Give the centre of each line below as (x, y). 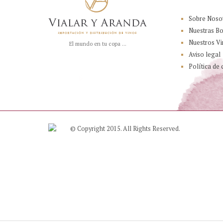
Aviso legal (204, 55)
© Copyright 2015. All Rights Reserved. (125, 128)
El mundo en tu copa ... (98, 44)
